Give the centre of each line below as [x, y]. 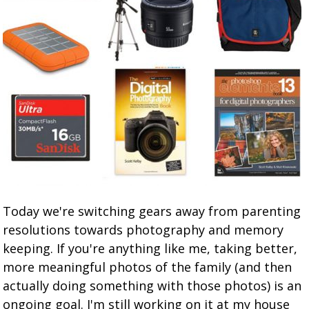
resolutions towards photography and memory [143, 230]
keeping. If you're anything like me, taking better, [150, 248]
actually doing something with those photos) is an [152, 286]
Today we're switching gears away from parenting [152, 211]
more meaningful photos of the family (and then [148, 267]
